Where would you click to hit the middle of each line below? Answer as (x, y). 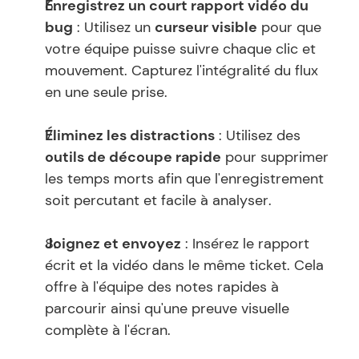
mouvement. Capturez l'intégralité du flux (182, 71)
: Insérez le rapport (245, 244)
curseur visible (206, 27)
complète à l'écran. (108, 330)
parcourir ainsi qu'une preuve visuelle (167, 309)
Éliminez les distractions (130, 135)
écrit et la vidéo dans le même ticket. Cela (184, 265)
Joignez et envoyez (113, 244)
